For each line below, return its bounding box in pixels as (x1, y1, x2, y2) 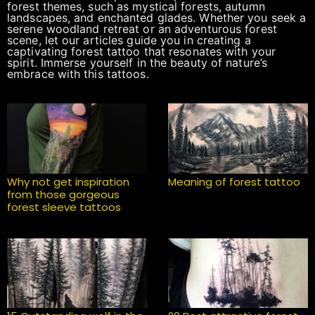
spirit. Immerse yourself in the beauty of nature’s (7, 56, 268, 70)
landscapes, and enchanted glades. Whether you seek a (7, 11, 307, 25)
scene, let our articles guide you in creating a (7, 33, 251, 47)
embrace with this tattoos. (7, 67, 149, 81)
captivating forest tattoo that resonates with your (7, 44, 276, 58)
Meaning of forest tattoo (168, 174, 300, 189)
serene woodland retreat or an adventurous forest (7, 22, 277, 36)
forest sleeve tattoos (7, 199, 121, 214)
